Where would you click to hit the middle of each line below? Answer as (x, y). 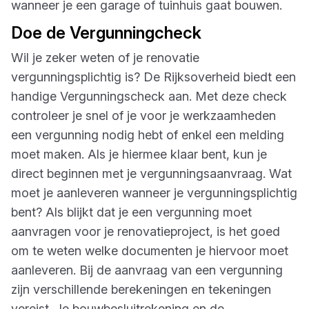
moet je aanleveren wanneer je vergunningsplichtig (154, 193)
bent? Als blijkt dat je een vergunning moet (131, 212)
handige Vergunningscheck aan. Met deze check (149, 96)
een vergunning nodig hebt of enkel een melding (148, 135)
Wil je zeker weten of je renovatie (105, 58)
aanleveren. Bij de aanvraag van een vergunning (147, 270)
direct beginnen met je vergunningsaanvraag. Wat (151, 173)
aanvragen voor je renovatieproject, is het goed (146, 231)
